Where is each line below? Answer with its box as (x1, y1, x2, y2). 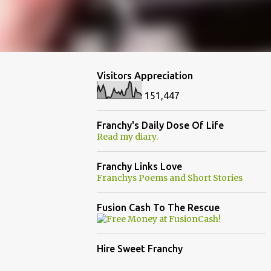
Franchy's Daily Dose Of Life (97, 120, 224, 131)
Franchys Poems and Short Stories (97, 172, 243, 183)
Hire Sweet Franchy (97, 243, 183, 254)
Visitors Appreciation (97, 70, 193, 81)
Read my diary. (97, 131, 158, 142)
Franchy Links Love (97, 161, 182, 172)
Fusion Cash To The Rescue (97, 202, 220, 213)
